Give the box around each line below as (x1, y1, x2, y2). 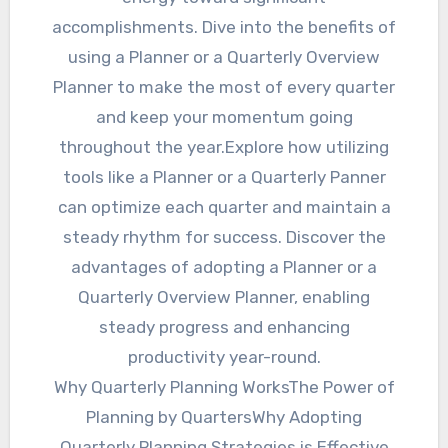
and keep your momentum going (95, 107, 353, 128)
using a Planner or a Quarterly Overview (68, 47, 380, 68)
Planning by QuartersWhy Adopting (86, 407, 362, 428)
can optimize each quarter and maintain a (57, 197, 391, 218)
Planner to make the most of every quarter (53, 77, 395, 98)
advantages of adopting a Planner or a (71, 257, 377, 278)
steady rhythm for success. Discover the (62, 227, 386, 248)
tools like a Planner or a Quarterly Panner (62, 167, 386, 188)
